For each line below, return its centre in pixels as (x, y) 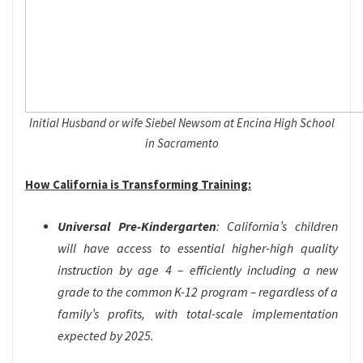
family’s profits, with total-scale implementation (198, 314)
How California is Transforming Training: (138, 185)
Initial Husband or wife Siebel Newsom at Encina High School (181, 123)
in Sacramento (181, 143)
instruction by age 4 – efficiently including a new (198, 270)
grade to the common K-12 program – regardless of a (198, 292)
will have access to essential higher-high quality (198, 248)
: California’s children (277, 226)
